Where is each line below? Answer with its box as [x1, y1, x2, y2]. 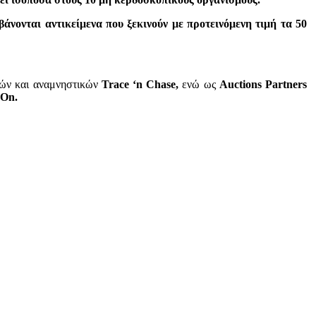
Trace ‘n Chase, [101, 78, 179, 90]
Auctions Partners [219, 78, 308, 90]
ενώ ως [178, 78, 219, 90]
